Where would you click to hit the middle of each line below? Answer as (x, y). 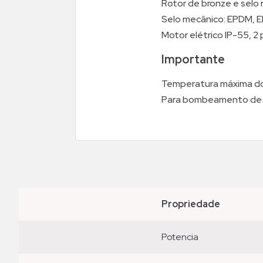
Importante (193, 60)
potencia (183, 237)
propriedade (194, 204)
